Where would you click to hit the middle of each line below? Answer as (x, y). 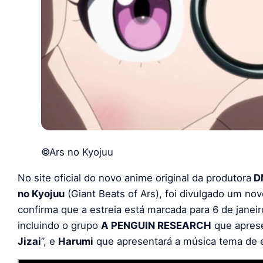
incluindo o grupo (59, 225)
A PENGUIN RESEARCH (156, 225)
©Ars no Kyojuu (77, 152)
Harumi (76, 241)
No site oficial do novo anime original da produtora (134, 178)
